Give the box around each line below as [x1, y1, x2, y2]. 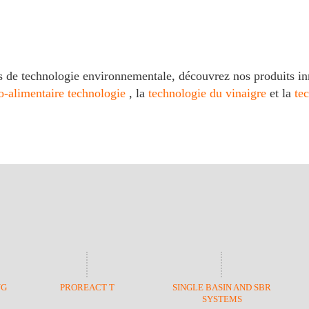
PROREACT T [60, 282, 114, 292]
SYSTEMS [201, 294, 242, 304]
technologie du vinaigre [148, 86, 270, 101]
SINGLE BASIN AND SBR [172, 282, 271, 292]
